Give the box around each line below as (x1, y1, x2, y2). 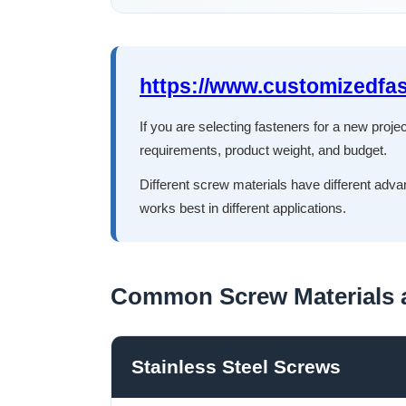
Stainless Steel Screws (131, 355, 341, 377)
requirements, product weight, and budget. (140, 141, 387, 158)
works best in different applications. (140, 199, 346, 216)
